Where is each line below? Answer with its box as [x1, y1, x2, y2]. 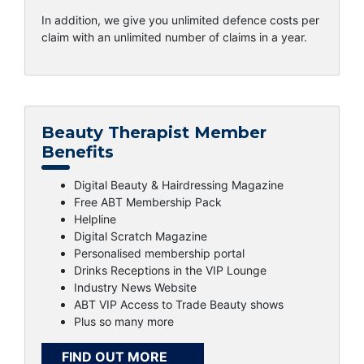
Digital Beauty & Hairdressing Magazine [74, 178, 284, 193]
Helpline [74, 212, 116, 227]
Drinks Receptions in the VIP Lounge [74, 263, 266, 278]
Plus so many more [74, 314, 174, 329]
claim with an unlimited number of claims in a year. [41, 30, 307, 45]
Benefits [41, 142, 114, 162]
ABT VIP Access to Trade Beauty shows [74, 297, 284, 312]
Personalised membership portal [74, 246, 245, 261]
